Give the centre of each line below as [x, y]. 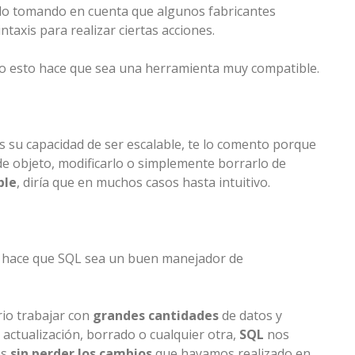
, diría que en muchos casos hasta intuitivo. [143, 183]
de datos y [250, 316]
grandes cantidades [156, 316]
